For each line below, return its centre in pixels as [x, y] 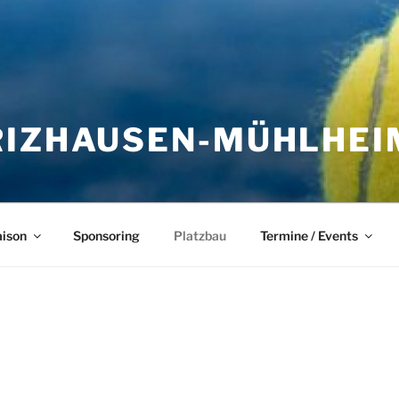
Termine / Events [309, 235]
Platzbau [199, 235]
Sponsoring [106, 235]
